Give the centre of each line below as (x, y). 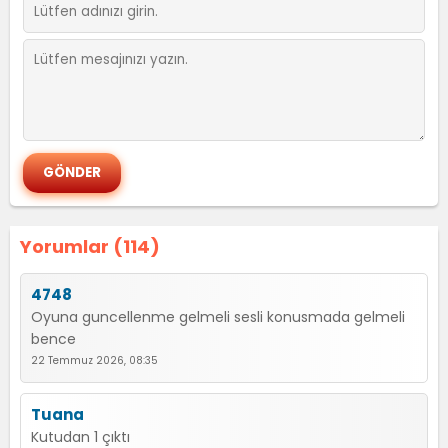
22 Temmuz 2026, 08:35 (94, 360)
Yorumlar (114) (90, 246)
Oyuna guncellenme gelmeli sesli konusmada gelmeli (218, 317)
